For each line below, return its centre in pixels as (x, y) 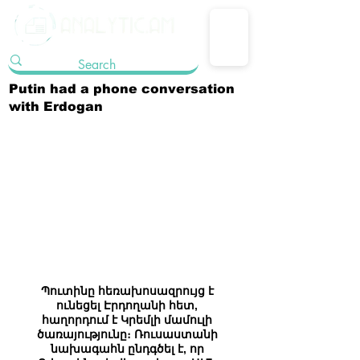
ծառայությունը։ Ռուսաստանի (129, 334)
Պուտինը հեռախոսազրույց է (129, 290)
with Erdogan (56, 106)
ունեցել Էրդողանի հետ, (129, 305)
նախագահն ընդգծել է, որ (129, 348)
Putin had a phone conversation (122, 89)
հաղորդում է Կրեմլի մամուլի (129, 319)
